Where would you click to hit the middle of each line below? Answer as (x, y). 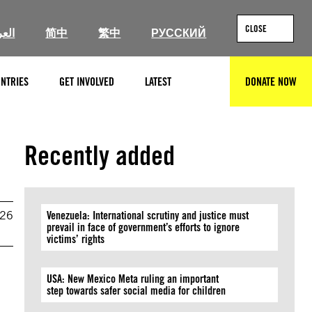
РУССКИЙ (179, 33)
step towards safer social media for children (138, 291)
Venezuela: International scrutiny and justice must (148, 216)
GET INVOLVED (87, 81)
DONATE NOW (271, 81)
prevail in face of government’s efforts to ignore (143, 227)
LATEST (158, 81)
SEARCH (218, 88)
